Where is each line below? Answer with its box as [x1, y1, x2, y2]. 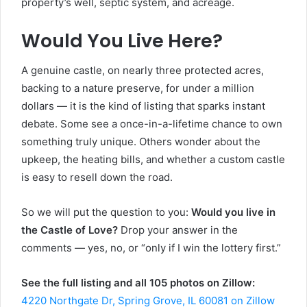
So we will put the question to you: [21, 206, 191, 219]
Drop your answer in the [118, 223, 238, 237]
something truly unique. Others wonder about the [21, 135, 260, 149]
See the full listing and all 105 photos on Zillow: [21, 276, 255, 290]
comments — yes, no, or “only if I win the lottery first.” [21, 241, 281, 255]
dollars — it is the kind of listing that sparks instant [21, 99, 265, 113]
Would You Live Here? [21, 27, 223, 53]
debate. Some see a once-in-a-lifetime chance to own [21, 117, 282, 131]
